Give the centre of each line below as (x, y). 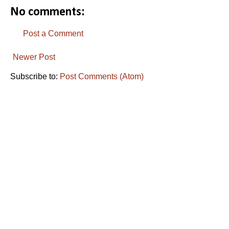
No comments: (47, 12)
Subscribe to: (35, 76)
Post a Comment (53, 33)
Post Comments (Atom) (102, 76)
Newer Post (34, 57)
